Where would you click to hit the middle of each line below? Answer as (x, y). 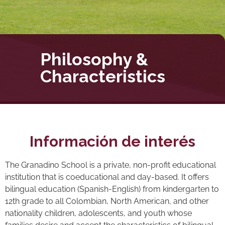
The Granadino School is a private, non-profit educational (110, 165)
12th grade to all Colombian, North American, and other (107, 201)
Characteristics (103, 77)
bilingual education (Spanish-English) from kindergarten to (112, 189)
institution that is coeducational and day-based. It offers (107, 177)
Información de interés (113, 142)
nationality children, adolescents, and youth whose (98, 213)
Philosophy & (94, 60)
